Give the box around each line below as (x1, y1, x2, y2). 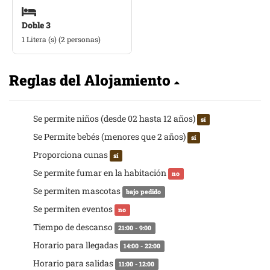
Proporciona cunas (33, 149, 110, 160)
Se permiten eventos (33, 203, 115, 215)
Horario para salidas (33, 257, 115, 269)
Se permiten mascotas (33, 185, 122, 196)
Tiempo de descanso (33, 221, 115, 233)
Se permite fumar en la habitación (33, 167, 168, 178)
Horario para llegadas (33, 239, 120, 251)
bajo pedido (126, 187, 162, 196)
